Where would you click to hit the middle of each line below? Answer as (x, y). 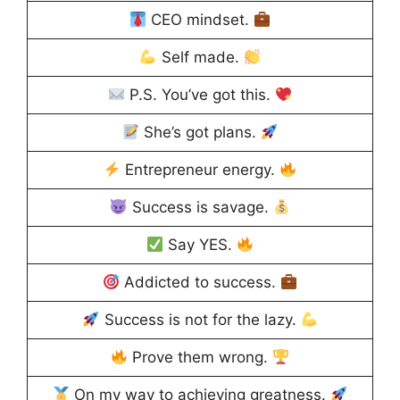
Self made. (200, 58)
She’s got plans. (200, 133)
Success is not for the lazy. (200, 320)
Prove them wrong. (200, 358)
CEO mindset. (200, 20)
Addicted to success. (200, 283)
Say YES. (200, 245)
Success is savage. (200, 208)
